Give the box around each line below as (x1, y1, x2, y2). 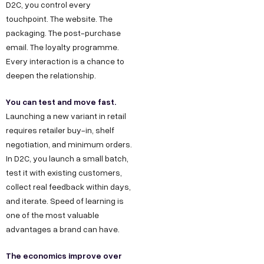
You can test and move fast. (6, 95, 116, 108)
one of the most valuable (6, 209, 99, 221)
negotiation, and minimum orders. (6, 138, 132, 150)
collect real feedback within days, (6, 181, 131, 193)
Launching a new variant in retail (6, 110, 126, 122)
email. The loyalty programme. (6, 41, 119, 53)
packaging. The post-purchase (6, 27, 121, 39)
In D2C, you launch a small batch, (6, 153, 128, 164)
